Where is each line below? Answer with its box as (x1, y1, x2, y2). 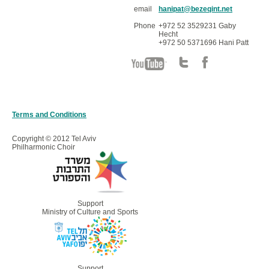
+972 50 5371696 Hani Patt (159, 38, 249, 47)
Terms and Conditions (12, 110, 86, 119)
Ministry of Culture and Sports (42, 208, 138, 216)
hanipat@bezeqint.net (159, 5, 232, 13)
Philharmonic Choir (12, 143, 75, 151)
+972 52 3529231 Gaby (159, 22, 236, 30)
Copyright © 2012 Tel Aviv (12, 134, 96, 143)
